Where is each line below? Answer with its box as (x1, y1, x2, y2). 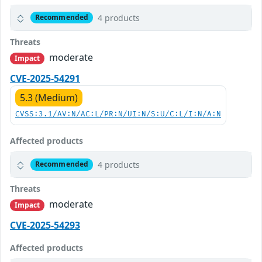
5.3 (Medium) (20, 91, 78, 104)
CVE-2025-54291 (10, 71, 80, 85)
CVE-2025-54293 (10, 219, 80, 232)
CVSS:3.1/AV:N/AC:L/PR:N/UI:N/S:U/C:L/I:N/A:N (15, 109, 221, 119)
